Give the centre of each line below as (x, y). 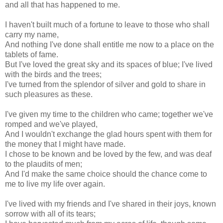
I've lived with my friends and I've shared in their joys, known (111, 204)
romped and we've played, (51, 124)
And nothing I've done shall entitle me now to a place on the (110, 44)
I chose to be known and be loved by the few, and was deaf (108, 154)
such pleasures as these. (49, 94)
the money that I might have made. (65, 144)
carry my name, (32, 34)
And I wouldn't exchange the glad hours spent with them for (109, 134)
